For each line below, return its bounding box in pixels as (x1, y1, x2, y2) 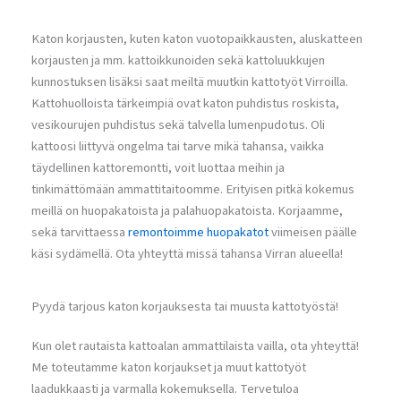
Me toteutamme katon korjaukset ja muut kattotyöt (31, 358, 306, 378)
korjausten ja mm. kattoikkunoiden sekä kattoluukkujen (31, 51, 325, 71)
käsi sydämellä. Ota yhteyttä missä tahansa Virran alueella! (31, 244, 343, 264)
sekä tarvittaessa (31, 223, 128, 243)
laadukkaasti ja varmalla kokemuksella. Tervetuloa (31, 380, 299, 399)
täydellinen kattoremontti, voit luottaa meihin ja (31, 158, 285, 178)
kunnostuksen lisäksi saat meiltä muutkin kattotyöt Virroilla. (31, 73, 348, 92)
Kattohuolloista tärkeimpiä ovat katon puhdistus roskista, (31, 94, 339, 114)
